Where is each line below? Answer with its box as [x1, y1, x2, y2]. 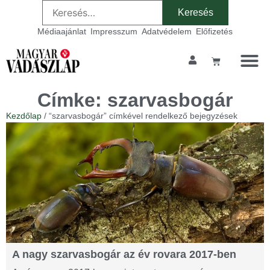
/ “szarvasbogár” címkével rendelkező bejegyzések [42, 111, 237, 121]
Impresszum [90, 27, 137, 36]
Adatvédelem [142, 27, 192, 36]
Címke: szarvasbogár [37, 89, 233, 111]
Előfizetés [196, 27, 233, 36]
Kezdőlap [6, 111, 42, 121]
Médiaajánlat [37, 27, 86, 36]
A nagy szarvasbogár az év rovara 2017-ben [12, 248, 236, 260]
